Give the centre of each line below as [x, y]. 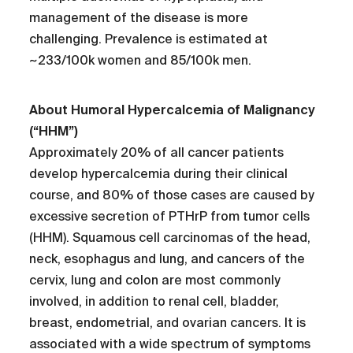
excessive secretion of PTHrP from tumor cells [170, 217]
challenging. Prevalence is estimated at [149, 39]
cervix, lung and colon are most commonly [155, 281]
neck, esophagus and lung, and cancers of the [167, 259]
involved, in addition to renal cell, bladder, [154, 302]
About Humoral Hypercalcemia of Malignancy [173, 110]
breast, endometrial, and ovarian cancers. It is [168, 323]
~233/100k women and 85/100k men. [141, 61]
